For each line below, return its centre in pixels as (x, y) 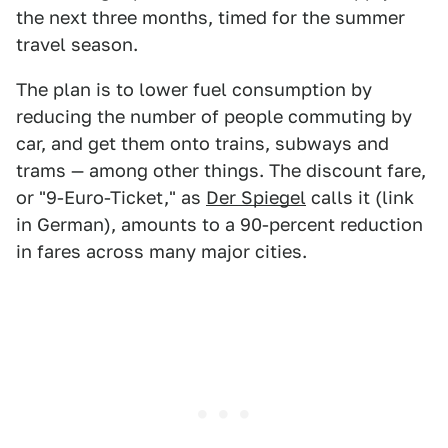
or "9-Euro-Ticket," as (111, 198)
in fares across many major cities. (161, 252)
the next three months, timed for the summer (210, 18)
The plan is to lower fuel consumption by (194, 90)
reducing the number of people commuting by (214, 117)
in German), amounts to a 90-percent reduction (219, 225)
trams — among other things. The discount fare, (221, 171)
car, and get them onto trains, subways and (202, 144)
